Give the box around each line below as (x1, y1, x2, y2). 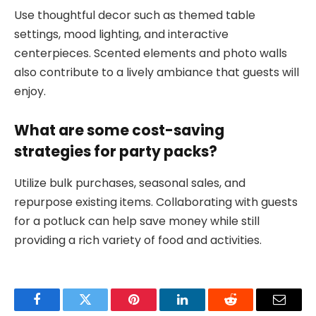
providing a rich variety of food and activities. (14, 231, 262, 248)
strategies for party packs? (14, 141, 217, 162)
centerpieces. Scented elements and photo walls (14, 44, 287, 61)
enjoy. (14, 83, 46, 99)
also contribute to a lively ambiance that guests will (14, 63, 299, 80)
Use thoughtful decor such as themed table (14, 6, 255, 23)
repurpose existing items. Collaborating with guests (14, 193, 298, 210)
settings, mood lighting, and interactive (14, 25, 229, 42)
